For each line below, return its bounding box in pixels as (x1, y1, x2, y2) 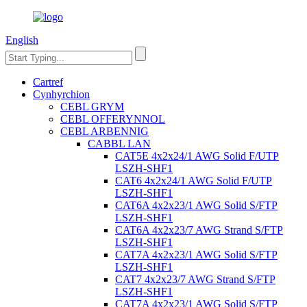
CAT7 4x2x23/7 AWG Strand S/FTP (115, 273, 275, 285)
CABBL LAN (88, 138, 151, 149)
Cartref (33, 76, 63, 88)
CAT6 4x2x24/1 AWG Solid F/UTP (115, 175, 272, 186)
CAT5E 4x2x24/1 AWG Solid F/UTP (115, 150, 279, 162)
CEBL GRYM (60, 101, 124, 112)
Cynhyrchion (33, 88, 90, 100)
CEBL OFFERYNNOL (60, 113, 165, 125)
